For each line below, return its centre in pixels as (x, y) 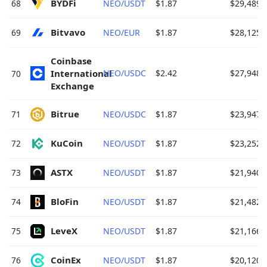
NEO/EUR (122, 32)
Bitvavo (69, 32)
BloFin (66, 202)
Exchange (74, 86)
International (83, 73)
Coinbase (72, 60)
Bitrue (66, 114)
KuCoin (68, 143)
